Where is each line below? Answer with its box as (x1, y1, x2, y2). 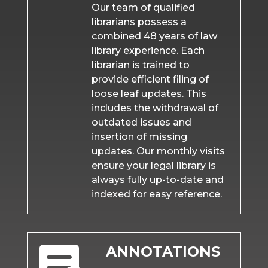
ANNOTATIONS (105, 243, 220, 261)
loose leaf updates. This (91, 88, 206, 100)
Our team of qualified (91, 2, 195, 14)
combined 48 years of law (91, 31, 217, 42)
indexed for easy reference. (91, 188, 222, 200)
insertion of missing (91, 131, 187, 143)
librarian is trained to (91, 59, 190, 71)
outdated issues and (91, 117, 191, 129)
